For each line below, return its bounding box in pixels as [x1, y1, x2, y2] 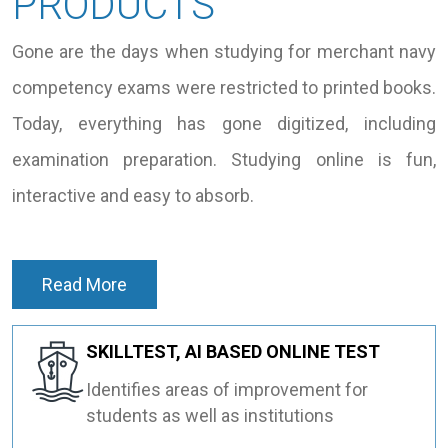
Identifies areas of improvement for [86, 378, 368, 400]
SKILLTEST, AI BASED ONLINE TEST [86, 340, 380, 362]
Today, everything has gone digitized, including [12, 112, 436, 134]
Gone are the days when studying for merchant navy [12, 40, 436, 62]
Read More [42, 273, 127, 295]
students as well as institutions [86, 404, 334, 426]
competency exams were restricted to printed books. [12, 76, 436, 98]
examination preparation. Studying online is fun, [12, 148, 436, 170]
